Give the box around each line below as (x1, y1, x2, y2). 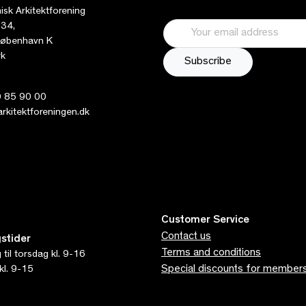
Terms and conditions (161, 248, 261, 259)
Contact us (161, 232, 211, 242)
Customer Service (161, 215, 249, 226)
